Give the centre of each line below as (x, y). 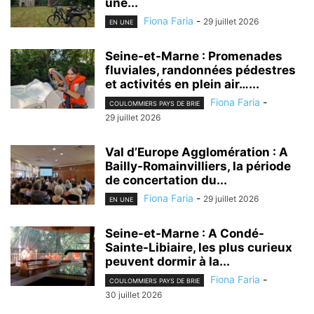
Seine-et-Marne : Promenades (194, 56)
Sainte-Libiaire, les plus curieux (199, 248)
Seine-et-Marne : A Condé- (185, 234)
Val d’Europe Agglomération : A (197, 152)
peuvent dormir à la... (168, 262)
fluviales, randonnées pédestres (200, 70)
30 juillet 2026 (134, 295)
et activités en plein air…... (182, 84)
